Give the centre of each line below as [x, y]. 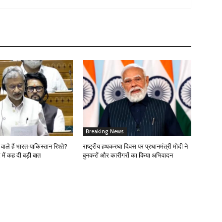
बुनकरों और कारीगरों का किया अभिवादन [128, 155]
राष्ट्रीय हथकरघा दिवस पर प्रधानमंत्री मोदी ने [136, 146]
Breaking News [105, 131]
